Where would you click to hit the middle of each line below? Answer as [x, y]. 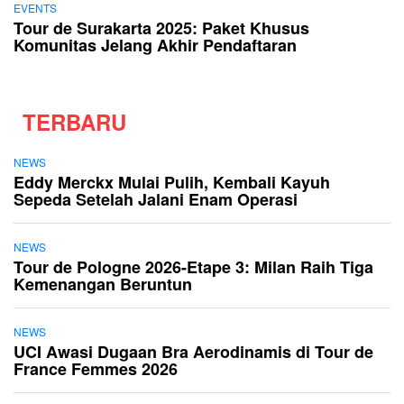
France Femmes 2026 [96, 369]
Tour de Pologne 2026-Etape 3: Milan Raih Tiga [193, 267]
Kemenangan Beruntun [103, 285]
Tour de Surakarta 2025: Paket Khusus [161, 28]
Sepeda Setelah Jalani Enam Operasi [156, 200]
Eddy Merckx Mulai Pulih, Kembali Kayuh [172, 183]
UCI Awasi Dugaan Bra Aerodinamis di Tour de [193, 352]
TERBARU [74, 122]
